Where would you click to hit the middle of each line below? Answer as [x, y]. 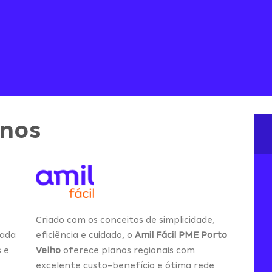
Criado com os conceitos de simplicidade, [125, 219]
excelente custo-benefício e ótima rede [125, 265]
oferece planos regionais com [128, 250]
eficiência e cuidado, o [85, 235]
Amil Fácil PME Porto [181, 235]
